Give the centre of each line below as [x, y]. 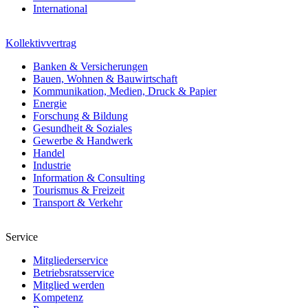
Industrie [52, 165]
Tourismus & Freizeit [79, 190]
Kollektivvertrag [41, 43]
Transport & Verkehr [78, 202]
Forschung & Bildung [80, 115]
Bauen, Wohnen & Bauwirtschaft [105, 78]
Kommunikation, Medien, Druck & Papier [125, 91]
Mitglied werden [69, 285]
